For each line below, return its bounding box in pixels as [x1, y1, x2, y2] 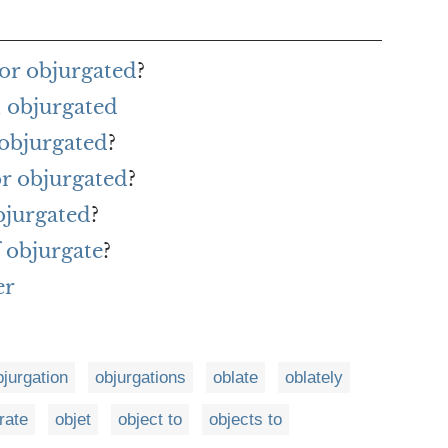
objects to [209, 410, 282, 430]
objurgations [95, 368, 186, 388]
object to [118, 410, 182, 430]
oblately [285, 368, 343, 388]
